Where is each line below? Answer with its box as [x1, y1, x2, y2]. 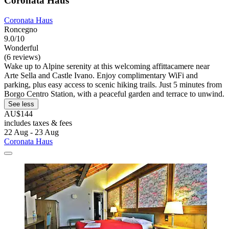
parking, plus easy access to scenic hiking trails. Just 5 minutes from [4, 80, 222, 89]
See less [8, 100, 34, 108]
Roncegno [4, 25, 37, 34]
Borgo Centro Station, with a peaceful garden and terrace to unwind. [4, 89, 224, 98]
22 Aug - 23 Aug [4, 127, 59, 136]
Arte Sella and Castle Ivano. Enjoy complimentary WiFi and [4, 71, 198, 80]
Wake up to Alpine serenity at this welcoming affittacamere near [4, 61, 210, 71]
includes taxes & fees [4, 118, 72, 127]
